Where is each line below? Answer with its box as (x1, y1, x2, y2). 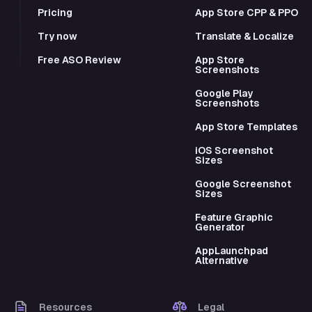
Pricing (38, 6, 73, 18)
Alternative (194, 254, 249, 266)
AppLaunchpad (194, 244, 268, 256)
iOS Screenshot (194, 144, 273, 156)
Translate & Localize (194, 30, 294, 42)
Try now (38, 30, 78, 42)
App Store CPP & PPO (194, 6, 298, 18)
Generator (194, 221, 245, 233)
